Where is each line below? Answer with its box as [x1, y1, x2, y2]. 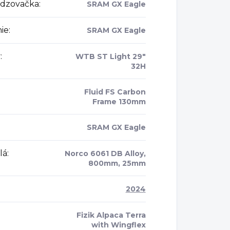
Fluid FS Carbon [84, 87, 146, 97]
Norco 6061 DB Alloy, [64, 149, 146, 159]
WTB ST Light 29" [75, 52, 146, 62]
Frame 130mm [92, 97, 146, 107]
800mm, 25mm [88, 159, 146, 168]
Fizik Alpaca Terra [76, 210, 146, 220]
